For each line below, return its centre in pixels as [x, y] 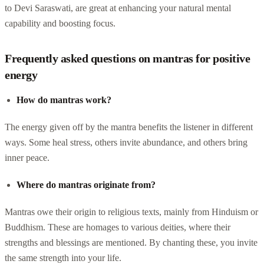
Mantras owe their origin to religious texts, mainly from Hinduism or [131, 212]
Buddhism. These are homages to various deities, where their [118, 227]
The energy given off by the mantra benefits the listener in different [129, 127]
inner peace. [27, 157]
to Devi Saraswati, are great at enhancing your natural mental [118, 8]
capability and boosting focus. [60, 23]
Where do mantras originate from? [86, 184]
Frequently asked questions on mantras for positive [127, 58]
